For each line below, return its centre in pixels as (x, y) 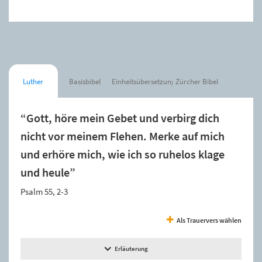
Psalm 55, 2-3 (44, 191)
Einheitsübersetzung (143, 81)
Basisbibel (85, 81)
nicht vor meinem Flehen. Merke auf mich (123, 136)
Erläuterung (131, 248)
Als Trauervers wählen (209, 220)
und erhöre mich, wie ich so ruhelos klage (123, 154)
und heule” (48, 172)
